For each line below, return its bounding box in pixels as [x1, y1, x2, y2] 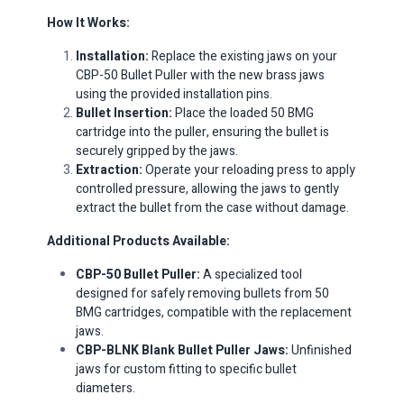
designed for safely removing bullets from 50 [76, 283, 330, 303]
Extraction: [76, 160, 143, 179]
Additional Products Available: [47, 231, 231, 251]
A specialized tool [203, 264, 303, 284]
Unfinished [291, 340, 353, 360]
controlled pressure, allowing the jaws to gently [76, 179, 340, 198]
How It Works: [47, 13, 131, 32]
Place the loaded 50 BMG [175, 103, 315, 123]
